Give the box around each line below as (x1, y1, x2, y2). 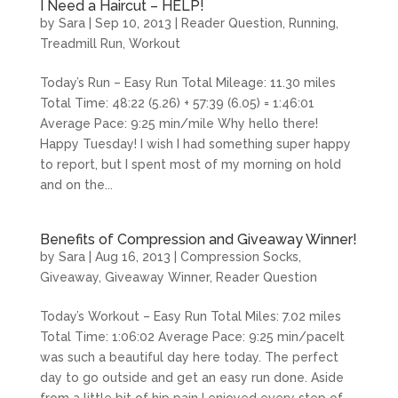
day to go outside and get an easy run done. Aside (39, 370, 344, 385)
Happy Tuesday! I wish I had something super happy (39, 137, 351, 151)
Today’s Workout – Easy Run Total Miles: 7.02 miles (39, 309, 341, 323)
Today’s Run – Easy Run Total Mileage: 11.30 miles (39, 76, 336, 90)
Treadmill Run (39, 36, 123, 51)
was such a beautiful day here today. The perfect (39, 350, 338, 364)
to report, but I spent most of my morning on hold (39, 157, 341, 171)
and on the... (39, 178, 113, 192)
